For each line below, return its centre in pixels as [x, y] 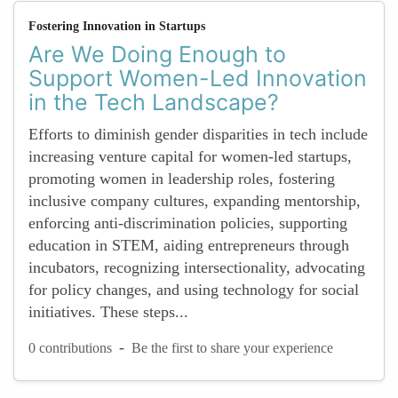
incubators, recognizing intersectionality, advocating [197, 267]
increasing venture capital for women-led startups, [190, 156]
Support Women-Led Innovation [198, 78]
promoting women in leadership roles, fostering [182, 179]
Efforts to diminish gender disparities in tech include [198, 134]
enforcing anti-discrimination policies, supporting [188, 223]
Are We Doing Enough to [157, 54]
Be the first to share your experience [232, 347]
